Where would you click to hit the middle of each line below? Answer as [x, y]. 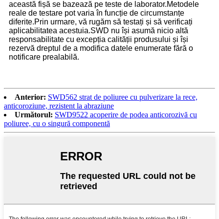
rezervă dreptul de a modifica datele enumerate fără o [101, 48]
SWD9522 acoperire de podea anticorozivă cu [126, 114]
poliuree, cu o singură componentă [57, 123]
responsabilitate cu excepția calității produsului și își [99, 39]
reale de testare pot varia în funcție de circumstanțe [97, 13]
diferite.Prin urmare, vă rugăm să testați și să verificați [101, 22]
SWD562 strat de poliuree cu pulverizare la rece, [123, 97]
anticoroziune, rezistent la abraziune [59, 106]
